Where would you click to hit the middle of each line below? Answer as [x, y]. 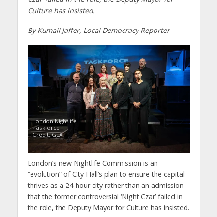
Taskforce [46, 128]
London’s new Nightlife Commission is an [93, 163]
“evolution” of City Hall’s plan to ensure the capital [106, 174]
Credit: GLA [47, 135]
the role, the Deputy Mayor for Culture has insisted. [108, 208]
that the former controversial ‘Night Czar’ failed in [105, 197]
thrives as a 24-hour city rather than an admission [105, 186]
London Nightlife [54, 121]
